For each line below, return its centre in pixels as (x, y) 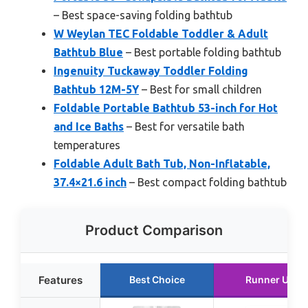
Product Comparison (154, 231)
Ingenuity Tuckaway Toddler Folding (151, 71)
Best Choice (157, 280)
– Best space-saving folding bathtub (143, 15)
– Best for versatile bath (184, 127)
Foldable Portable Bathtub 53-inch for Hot (166, 108)
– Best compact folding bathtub (207, 183)
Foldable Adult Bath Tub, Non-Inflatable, (162, 164)
